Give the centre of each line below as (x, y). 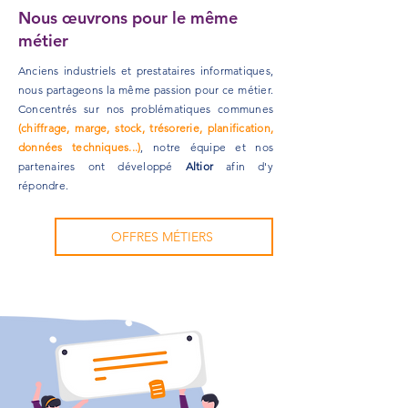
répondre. (44, 185)
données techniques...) (80, 147)
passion (174, 90)
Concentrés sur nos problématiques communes (146, 109)
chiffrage (44, 128)
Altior (199, 166)
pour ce (217, 90)
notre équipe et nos (214, 147)
